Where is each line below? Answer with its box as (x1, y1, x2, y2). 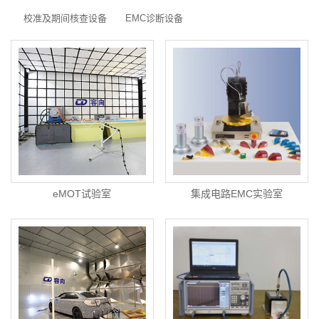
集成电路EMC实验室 (191, 187, 283, 199)
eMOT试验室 (53, 187, 112, 199)
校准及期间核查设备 (23, 13, 107, 24)
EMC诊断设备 (125, 13, 183, 24)
